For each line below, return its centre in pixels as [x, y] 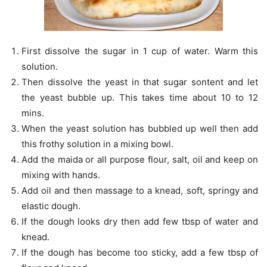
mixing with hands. [61, 175]
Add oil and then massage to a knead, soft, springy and [140, 191]
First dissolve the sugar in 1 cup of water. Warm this [140, 51]
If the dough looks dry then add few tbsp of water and [140, 222]
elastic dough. [51, 206]
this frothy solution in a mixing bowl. [97, 144]
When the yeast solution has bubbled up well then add [140, 129]
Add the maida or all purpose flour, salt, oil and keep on [140, 160]
